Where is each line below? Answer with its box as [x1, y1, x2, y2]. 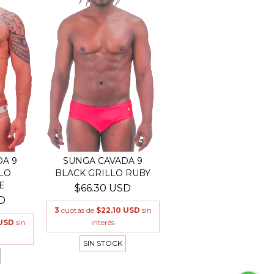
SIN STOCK [83, 238, 123, 248]
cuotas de [61, 205, 96, 215]
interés [91, 217, 115, 227]
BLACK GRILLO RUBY [55, 167, 151, 179]
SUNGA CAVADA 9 [63, 155, 143, 166]
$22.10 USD [95, 205, 140, 215]
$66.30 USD [75, 182, 131, 194]
